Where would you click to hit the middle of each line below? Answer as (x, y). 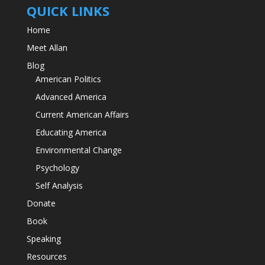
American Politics (68, 79)
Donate (41, 203)
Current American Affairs (82, 115)
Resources (46, 257)
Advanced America (71, 97)
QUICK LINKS (68, 11)
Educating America (71, 132)
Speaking (43, 239)
